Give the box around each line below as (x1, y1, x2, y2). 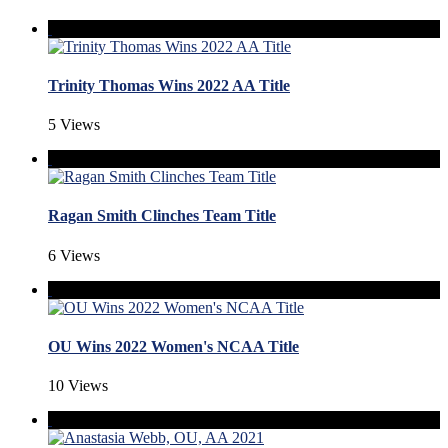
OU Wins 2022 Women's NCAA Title (48, 338, 299, 355)
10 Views (48, 377, 108, 395)
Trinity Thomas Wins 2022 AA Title (48, 76, 290, 94)
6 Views (48, 246, 100, 264)
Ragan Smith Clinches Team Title (48, 207, 276, 225)
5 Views (48, 116, 100, 134)
